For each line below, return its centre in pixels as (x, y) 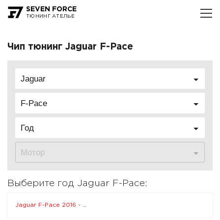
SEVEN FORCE (51, 9)
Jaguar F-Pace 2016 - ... (51, 205)
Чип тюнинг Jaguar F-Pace (70, 47)
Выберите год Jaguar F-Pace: (77, 183)
